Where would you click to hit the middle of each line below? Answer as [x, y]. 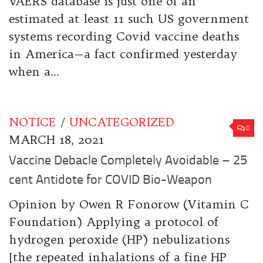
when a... [34, 71]
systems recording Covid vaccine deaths [124, 36]
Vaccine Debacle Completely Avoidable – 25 [128, 160]
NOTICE [33, 122]
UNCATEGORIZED [122, 122]
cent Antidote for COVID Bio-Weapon [110, 179]
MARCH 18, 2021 [56, 139]
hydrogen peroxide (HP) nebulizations [119, 239]
